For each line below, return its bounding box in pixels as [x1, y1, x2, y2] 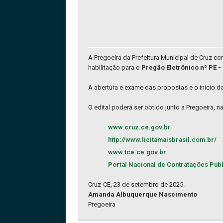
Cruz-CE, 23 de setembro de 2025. [88, 181, 185, 189]
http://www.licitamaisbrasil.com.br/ [108, 136, 217, 144]
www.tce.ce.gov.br [108, 148, 166, 156]
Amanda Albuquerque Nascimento [88, 191, 197, 199]
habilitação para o [88, 64, 141, 72]
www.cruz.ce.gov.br [108, 123, 171, 131]
